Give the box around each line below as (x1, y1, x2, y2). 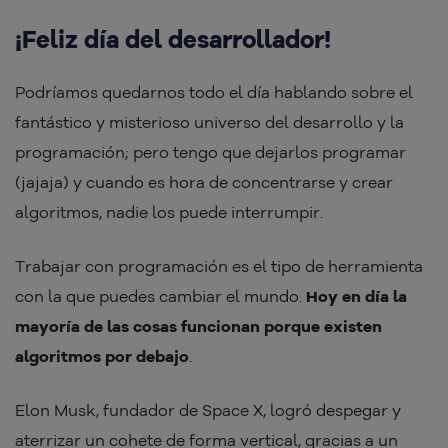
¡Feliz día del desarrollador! (15, 24, 331, 55)
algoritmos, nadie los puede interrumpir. (15, 202, 323, 223)
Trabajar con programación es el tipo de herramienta (15, 256, 423, 277)
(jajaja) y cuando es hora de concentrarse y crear (15, 172, 393, 193)
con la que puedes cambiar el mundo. (15, 286, 306, 307)
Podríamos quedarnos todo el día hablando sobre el (15, 82, 413, 103)
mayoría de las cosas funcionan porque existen (15, 316, 382, 337)
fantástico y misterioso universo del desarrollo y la (15, 112, 404, 133)
